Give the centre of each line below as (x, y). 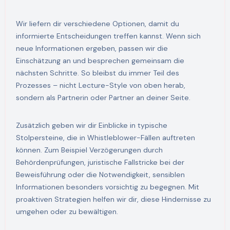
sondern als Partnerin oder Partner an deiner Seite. (103, 97)
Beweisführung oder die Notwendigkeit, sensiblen (100, 174)
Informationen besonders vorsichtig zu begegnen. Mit (107, 187)
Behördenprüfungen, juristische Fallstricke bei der (100, 162)
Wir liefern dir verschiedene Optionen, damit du (97, 23)
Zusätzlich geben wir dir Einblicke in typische (91, 125)
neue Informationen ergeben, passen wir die (92, 48)
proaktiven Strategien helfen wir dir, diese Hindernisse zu (113, 199)
